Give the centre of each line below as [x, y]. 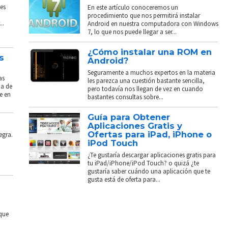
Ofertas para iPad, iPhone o [150, 134]
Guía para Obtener [129, 117]
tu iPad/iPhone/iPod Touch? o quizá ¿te [144, 163]
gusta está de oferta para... [124, 179]
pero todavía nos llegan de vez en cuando [146, 89]
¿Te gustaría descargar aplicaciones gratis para [152, 155]
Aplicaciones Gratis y [135, 125]
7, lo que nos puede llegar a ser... [132, 32]
